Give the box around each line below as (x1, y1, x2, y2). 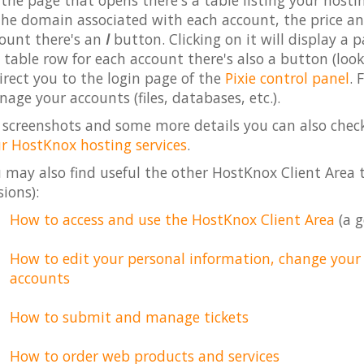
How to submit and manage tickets (9, 307, 249, 327)
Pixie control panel (224, 68, 349, 88)
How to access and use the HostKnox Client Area (9, 210, 335, 229)
